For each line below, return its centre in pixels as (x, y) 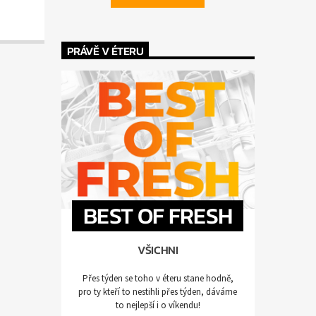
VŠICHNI (158, 250)
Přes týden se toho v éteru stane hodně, (158, 278)
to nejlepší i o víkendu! (158, 305)
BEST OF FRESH (158, 215)
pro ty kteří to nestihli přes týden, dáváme (158, 291)
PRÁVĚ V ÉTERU (105, 50)
